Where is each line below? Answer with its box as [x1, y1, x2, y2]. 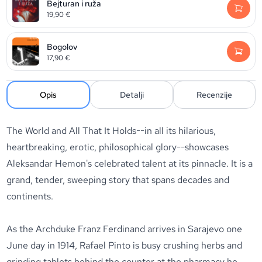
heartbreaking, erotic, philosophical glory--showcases [6, 141, 229, 153]
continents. [6, 190, 54, 202]
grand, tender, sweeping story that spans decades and [6, 174, 230, 186]
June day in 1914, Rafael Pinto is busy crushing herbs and [6, 239, 243, 251]
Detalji [119, 89, 144, 100]
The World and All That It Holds [6, 125, 137, 137]
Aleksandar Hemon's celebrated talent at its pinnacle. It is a [6, 157, 253, 170]
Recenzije [196, 89, 232, 100]
